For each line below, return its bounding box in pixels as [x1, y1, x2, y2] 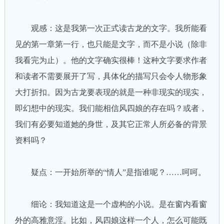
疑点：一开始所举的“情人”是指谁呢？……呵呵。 [14, 168, 206, 176]
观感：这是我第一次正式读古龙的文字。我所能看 [14, 24, 207, 32]
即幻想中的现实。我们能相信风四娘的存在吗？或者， [14, 104, 207, 112]
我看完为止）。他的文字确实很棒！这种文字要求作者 [14, 56, 207, 64]
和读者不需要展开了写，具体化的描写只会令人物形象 [14, 72, 207, 80]
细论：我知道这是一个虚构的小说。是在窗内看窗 [14, 200, 207, 208]
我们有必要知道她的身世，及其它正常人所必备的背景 [14, 120, 207, 128]
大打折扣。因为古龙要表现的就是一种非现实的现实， [14, 88, 207, 96]
